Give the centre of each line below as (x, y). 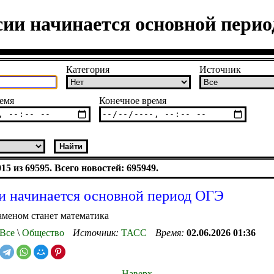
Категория (88, 69)
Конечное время (133, 100)
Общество (42, 232)
